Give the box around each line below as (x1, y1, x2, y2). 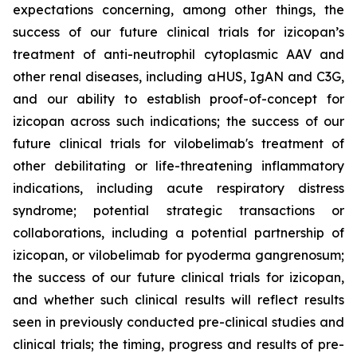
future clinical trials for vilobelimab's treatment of (13, 135, 344, 151)
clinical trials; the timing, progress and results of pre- (13, 336, 344, 352)
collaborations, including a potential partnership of (13, 225, 344, 241)
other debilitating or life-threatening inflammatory (13, 158, 344, 174)
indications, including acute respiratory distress (13, 180, 344, 196)
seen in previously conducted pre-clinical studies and (13, 314, 344, 330)
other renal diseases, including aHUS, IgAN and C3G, (13, 69, 344, 84)
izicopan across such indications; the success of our (13, 113, 344, 129)
